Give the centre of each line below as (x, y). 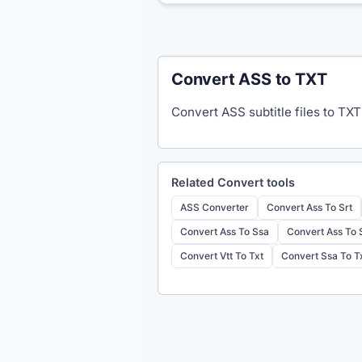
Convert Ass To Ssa (225, 231)
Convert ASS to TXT (249, 79)
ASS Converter (215, 207)
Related (194, 182)
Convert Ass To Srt (309, 207)
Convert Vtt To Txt (222, 255)
